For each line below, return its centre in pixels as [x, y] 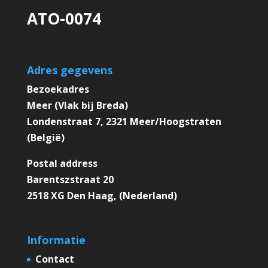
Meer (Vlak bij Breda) [77, 106]
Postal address [62, 164]
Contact [54, 259]
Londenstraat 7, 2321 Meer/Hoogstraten [124, 122]
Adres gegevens [69, 70]
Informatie [56, 240]
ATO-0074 [64, 19]
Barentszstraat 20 [70, 180]
